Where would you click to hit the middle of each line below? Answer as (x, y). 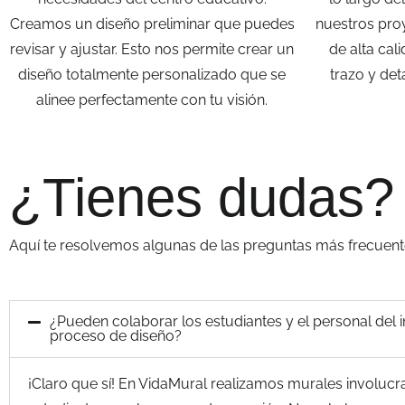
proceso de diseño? (116, 335)
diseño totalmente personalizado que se (152, 75)
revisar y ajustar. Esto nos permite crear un (152, 50)
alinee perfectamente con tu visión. (152, 100)
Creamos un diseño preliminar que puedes (152, 24)
